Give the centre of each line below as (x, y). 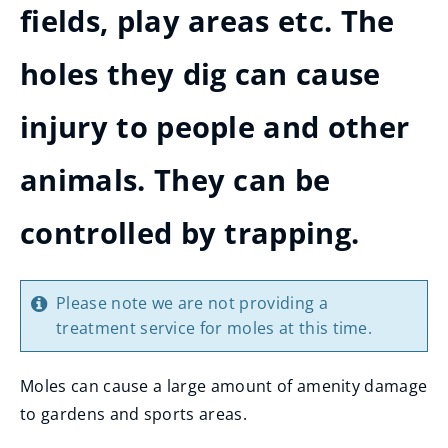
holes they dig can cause (200, 74)
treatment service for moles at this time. (214, 328)
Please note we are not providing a (192, 303)
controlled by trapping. (190, 233)
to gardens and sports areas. (136, 414)
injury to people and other (215, 127)
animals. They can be (175, 180)
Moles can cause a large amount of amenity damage (224, 386)
